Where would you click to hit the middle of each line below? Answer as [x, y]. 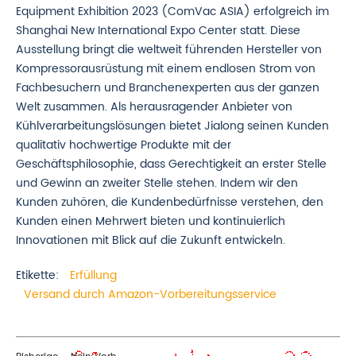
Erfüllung [93, 275]
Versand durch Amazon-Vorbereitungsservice [150, 294]
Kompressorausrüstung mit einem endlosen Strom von [166, 69]
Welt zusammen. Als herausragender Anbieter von [154, 107]
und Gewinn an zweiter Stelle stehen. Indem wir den [157, 183]
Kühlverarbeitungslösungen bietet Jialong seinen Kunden [172, 126]
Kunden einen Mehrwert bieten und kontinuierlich [151, 221]
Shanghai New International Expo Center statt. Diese [158, 31]
